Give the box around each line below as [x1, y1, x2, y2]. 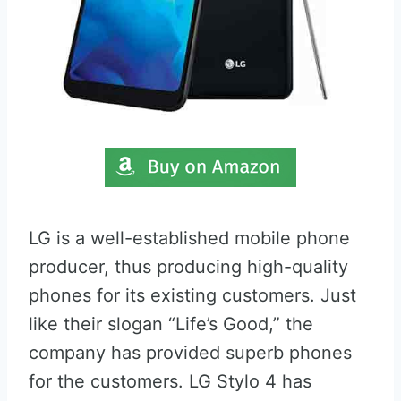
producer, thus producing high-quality [29, 256, 348, 277]
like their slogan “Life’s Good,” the [29, 313, 313, 335]
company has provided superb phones [29, 342, 352, 363]
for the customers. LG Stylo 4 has [29, 371, 311, 392]
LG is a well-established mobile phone [29, 227, 350, 249]
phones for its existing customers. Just [29, 285, 356, 306]
